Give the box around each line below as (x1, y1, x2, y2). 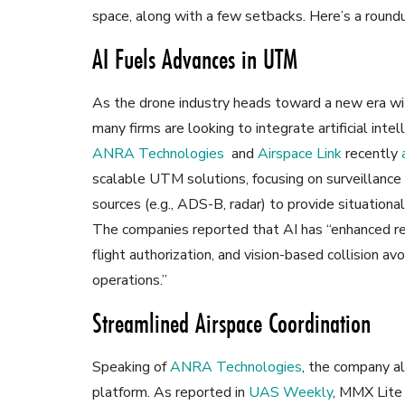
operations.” (92, 270, 167, 291)
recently (342, 144, 401, 165)
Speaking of (92, 357, 170, 378)
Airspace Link (258, 144, 342, 165)
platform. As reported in (92, 382, 249, 403)
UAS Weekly (249, 382, 333, 403)
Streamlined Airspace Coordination (92, 305, 371, 343)
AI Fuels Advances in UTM (92, 41, 297, 79)
